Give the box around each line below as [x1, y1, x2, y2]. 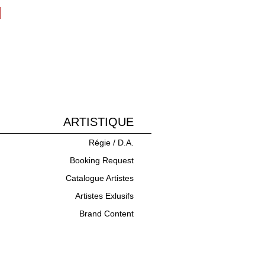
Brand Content [79, 209, 134, 219]
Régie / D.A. [89, 138, 134, 148]
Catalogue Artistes [66, 173, 134, 183]
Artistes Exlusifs [75, 191, 134, 201]
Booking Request [70, 156, 134, 166]
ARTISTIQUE [63, 115, 134, 129]
